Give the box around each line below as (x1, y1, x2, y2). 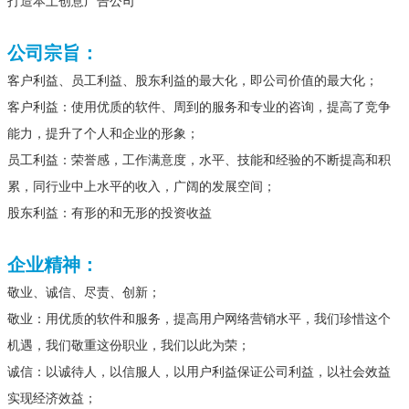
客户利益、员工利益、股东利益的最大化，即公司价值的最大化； (7, 74, 378, 89)
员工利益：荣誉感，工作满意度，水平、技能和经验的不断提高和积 (7, 153, 391, 168)
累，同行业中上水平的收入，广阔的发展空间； (7, 180, 276, 194)
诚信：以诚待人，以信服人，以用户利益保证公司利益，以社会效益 (7, 365, 391, 380)
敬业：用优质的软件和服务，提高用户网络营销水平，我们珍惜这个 (7, 312, 391, 327)
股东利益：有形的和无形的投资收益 (7, 206, 212, 221)
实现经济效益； (7, 392, 97, 406)
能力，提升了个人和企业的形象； (7, 127, 199, 142)
